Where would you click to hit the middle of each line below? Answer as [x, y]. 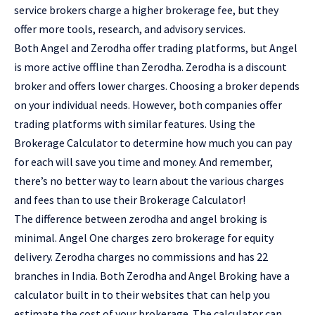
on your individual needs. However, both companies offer [148, 105]
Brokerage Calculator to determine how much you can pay [153, 143]
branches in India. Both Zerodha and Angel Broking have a [152, 276]
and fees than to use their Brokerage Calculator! [130, 200]
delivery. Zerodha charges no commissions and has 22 [141, 257]
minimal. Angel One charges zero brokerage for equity [144, 238]
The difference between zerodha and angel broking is [141, 219]
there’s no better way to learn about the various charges [149, 181]
